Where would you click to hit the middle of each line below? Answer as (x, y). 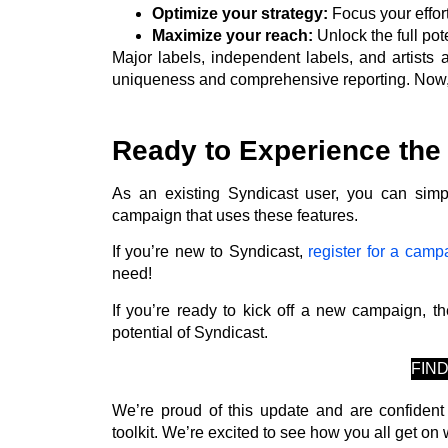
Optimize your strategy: (240, 14)
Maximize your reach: (232, 36)
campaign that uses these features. (237, 215)
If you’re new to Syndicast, (210, 252)
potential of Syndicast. (190, 332)
